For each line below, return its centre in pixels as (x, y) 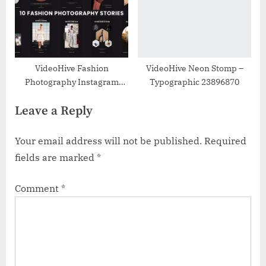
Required (225, 141)
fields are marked (56, 158)
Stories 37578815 (72, 95)
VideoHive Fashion (72, 68)
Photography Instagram (72, 82)
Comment (38, 189)
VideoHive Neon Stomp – (194, 68)
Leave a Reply (54, 111)
